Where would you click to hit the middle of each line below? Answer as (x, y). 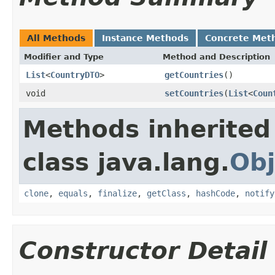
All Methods (56, 38)
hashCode (215, 193)
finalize (117, 193)
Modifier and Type (64, 56)
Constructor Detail (143, 250)
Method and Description (216, 56)
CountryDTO (75, 75)
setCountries (194, 93)
